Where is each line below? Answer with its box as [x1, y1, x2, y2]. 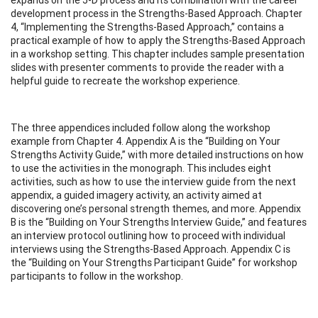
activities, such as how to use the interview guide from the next [11, 175, 296, 188]
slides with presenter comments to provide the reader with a [11, 60, 284, 74]
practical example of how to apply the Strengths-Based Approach [11, 33, 305, 47]
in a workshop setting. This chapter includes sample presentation [11, 47, 305, 60]
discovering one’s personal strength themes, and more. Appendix [11, 202, 301, 215]
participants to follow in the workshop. [11, 269, 183, 283]
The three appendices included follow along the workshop [11, 121, 270, 134]
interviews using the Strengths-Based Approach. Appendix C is [11, 242, 290, 256]
